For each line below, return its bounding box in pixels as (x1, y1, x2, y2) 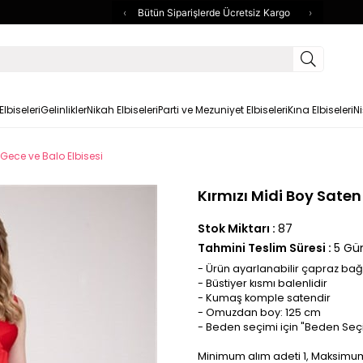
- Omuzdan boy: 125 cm (198, 305, 321, 319)
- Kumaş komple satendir (198, 291, 331, 305)
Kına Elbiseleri (287, 103, 353, 117)
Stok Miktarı (198, 220, 270, 237)
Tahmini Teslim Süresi (198, 240, 326, 256)
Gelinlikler (40, 103, 87, 117)
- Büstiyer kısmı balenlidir (198, 276, 327, 290)
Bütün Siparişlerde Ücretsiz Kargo (138, 6, 290, 19)
